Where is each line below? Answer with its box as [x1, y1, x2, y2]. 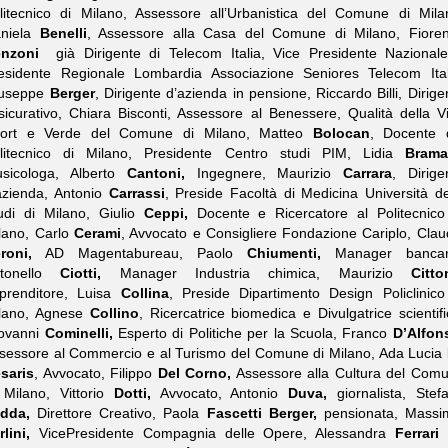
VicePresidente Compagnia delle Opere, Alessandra [30, 425, 396, 441]
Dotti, [113, 385, 151, 401]
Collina [120, 285, 169, 301]
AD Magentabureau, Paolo [32, 245, 247, 261]
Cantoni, [126, 165, 197, 181]
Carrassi [108, 185, 165, 201]
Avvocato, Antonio [150, 385, 289, 401]
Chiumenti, [246, 245, 321, 261]
